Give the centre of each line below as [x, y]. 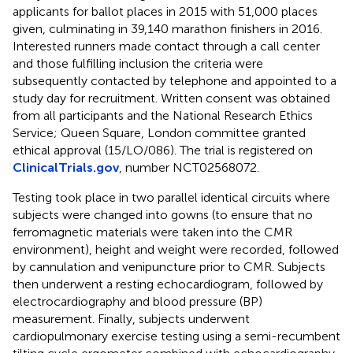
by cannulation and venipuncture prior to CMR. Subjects [169, 266]
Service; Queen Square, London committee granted [159, 132]
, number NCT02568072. [189, 167]
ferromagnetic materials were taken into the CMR [152, 232]
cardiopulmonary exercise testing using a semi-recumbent [176, 336]
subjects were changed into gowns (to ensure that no [163, 214]
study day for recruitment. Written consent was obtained [171, 98]
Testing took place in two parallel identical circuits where [171, 197]
